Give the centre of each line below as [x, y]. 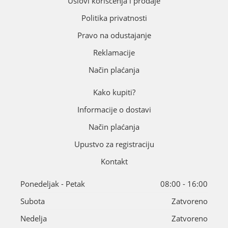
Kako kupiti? [114, 93]
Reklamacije [114, 53]
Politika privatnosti [114, 18]
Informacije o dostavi [114, 110]
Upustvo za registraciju [114, 145]
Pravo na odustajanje [114, 36]
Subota [33, 202]
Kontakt [114, 162]
